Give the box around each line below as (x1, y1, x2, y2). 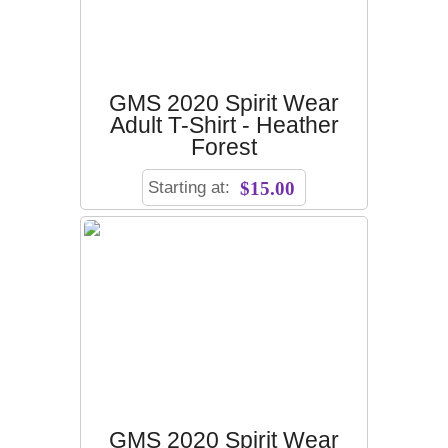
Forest (191, 134, 257, 160)
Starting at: (148, 176, 235, 197)
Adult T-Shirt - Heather (109, 112, 339, 138)
